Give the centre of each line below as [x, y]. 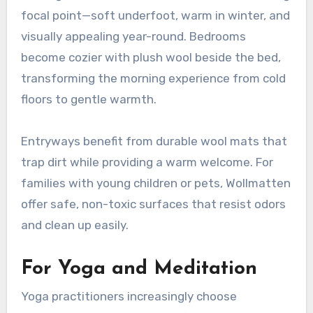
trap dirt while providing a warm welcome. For [147, 162]
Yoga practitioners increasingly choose [129, 297]
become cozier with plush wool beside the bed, [151, 58]
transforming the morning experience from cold [153, 79]
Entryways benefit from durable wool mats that [154, 141]
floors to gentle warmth [87, 100]
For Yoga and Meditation [139, 269]
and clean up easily [73, 225]
